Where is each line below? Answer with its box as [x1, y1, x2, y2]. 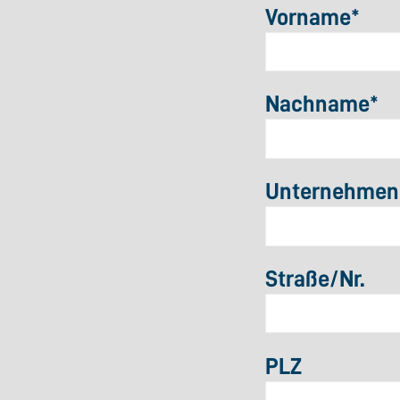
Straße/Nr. [265, 266, 365, 290]
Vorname [265, 4, 351, 29]
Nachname [265, 92, 370, 116]
